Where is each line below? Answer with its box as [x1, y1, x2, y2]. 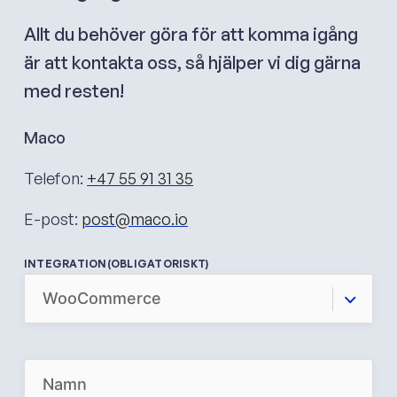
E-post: [24, 208, 82, 229]
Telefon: [24, 167, 87, 188]
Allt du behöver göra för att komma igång [24, 22, 358, 45]
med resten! [24, 79, 124, 102]
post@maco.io [82, 208, 188, 229]
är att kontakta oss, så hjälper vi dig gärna [24, 51, 361, 74]
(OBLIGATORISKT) [106, 256, 209, 270]
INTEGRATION [24, 256, 107, 270]
